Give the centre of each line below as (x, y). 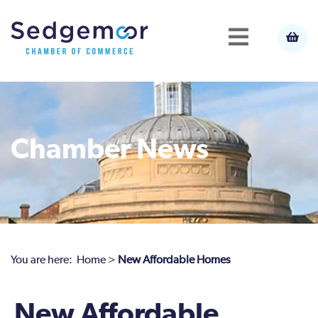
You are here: (44, 261)
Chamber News (110, 150)
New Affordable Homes (174, 261)
